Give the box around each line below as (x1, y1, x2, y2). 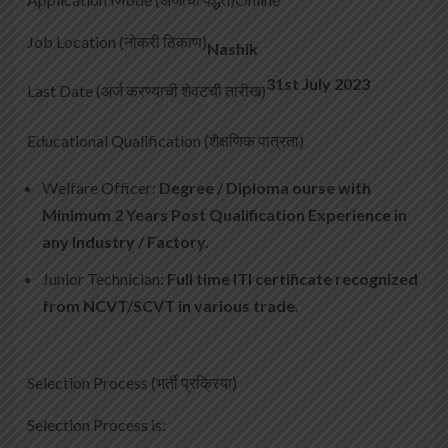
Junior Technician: (42, 269, 167, 289)
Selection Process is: (27, 415, 166, 435)
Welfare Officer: (42, 178, 159, 198)
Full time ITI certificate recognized (167, 269, 418, 289)
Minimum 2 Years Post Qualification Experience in (42, 205, 407, 225)
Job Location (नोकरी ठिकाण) (27, 32, 207, 52)
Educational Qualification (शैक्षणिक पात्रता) (27, 131, 304, 151)
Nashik (207, 39, 258, 59)
